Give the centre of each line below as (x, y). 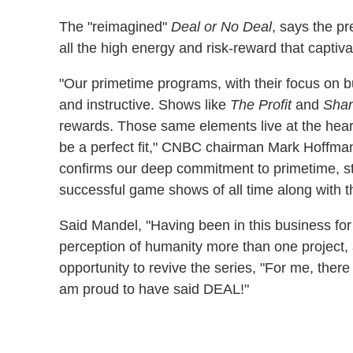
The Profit (261, 105)
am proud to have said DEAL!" (154, 289)
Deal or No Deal (221, 27)
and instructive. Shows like (145, 105)
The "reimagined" (115, 27)
